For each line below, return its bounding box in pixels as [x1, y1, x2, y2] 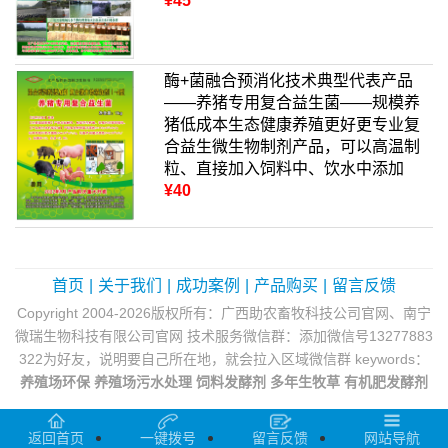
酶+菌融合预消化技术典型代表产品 [164, 71, 414, 89]
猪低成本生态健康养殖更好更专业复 [164, 115, 421, 133]
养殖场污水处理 [94, 374, 192, 391]
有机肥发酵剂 [344, 374, 428, 391]
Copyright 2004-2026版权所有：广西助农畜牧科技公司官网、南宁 [17, 305, 431, 322]
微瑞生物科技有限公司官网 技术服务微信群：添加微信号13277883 [15, 328, 433, 345]
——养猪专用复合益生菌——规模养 [164, 93, 421, 111]
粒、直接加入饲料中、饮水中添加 [164, 159, 405, 177]
